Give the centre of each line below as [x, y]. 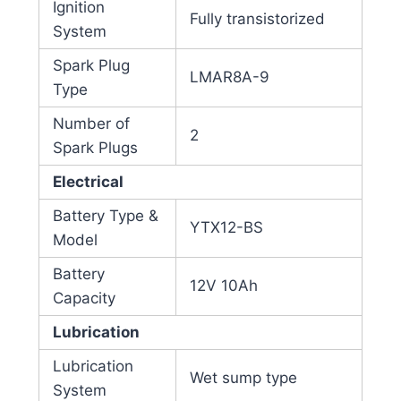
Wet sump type [243, 378]
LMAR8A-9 [229, 77]
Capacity [84, 299]
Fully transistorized [257, 19]
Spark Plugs [95, 148]
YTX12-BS [226, 228]
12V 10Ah [223, 286]
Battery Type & [105, 216]
